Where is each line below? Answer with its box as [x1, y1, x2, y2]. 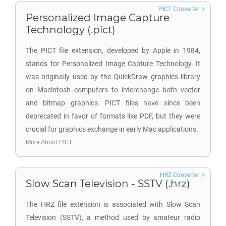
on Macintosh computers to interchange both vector [26, 86, 200, 94]
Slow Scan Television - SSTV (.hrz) [26, 178, 190, 190]
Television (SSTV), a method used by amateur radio [26, 213, 200, 221]
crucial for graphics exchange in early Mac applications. [26, 125, 198, 133]
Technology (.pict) [26, 24, 116, 36]
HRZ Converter [160, 172, 199, 179]
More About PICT [26, 139, 72, 146]
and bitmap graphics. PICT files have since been [26, 99, 200, 107]
